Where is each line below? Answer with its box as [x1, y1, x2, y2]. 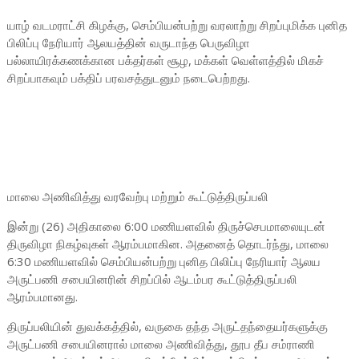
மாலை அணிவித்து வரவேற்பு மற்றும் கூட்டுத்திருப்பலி [6, 188, 268, 204]
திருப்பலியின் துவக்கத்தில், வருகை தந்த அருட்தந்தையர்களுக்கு [6, 318, 328, 334]
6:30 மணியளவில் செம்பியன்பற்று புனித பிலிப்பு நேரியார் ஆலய [6, 253, 321, 269]
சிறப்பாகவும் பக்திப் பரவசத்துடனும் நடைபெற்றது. [6, 70, 250, 86]
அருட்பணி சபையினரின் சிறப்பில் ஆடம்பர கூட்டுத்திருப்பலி [6, 271, 297, 287]
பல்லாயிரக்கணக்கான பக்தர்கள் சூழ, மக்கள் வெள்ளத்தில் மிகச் [6, 52, 324, 68]
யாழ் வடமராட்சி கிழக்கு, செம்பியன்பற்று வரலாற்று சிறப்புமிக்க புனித [6, 17, 347, 33]
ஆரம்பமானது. [6, 288, 78, 305]
